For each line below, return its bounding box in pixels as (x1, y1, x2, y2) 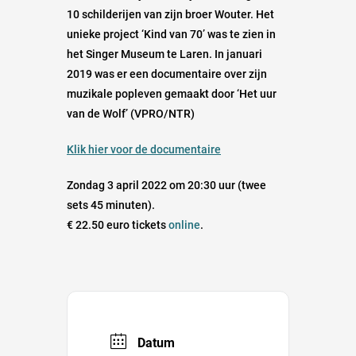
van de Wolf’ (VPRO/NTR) (67, 107, 195, 121)
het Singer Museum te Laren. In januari (67, 48, 262, 61)
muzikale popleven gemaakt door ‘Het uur (67, 87, 277, 101)
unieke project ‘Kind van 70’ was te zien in (67, 28, 276, 41)
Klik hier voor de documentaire (67, 143, 221, 157)
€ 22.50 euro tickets (67, 219, 168, 232)
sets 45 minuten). (67, 199, 155, 212)
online (168, 219, 200, 232)
